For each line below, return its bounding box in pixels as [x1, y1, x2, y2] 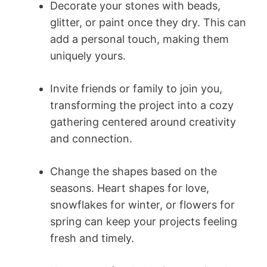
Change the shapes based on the [50, 164, 217, 178]
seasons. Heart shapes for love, [50, 181, 209, 194]
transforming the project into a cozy [50, 98, 234, 111]
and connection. [50, 132, 132, 145]
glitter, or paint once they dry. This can [50, 15, 246, 29]
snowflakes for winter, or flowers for [50, 198, 235, 211]
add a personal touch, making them [50, 32, 229, 45]
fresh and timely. [50, 231, 134, 244]
